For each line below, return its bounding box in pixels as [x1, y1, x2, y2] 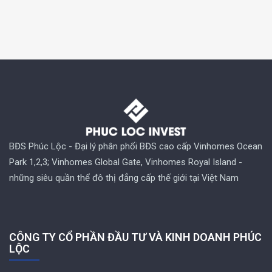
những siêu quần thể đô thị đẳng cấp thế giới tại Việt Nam [9, 172, 239, 184]
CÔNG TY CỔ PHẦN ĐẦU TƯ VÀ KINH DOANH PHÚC [9, 231, 262, 244]
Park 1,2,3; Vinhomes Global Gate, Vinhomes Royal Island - [9, 157, 242, 168]
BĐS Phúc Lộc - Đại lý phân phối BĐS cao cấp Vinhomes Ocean [9, 141, 262, 152]
